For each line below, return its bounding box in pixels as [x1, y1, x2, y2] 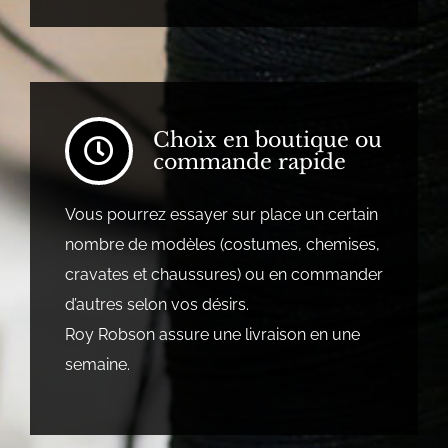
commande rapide [152, 148, 346, 175]
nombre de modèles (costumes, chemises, [64, 234, 380, 254]
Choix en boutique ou [152, 126, 382, 153]
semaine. [64, 354, 130, 374]
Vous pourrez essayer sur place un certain [64, 204, 378, 224]
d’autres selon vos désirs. [64, 294, 249, 314]
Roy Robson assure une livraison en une [64, 324, 360, 344]
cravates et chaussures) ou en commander [64, 264, 383, 284]
